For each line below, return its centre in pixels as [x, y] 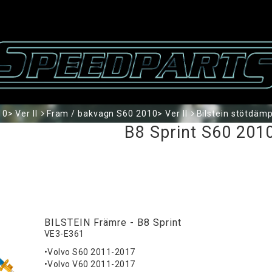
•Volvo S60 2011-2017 [90, 252]
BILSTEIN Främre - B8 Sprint [113, 223]
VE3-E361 [64, 234]
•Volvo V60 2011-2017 [90, 264]
